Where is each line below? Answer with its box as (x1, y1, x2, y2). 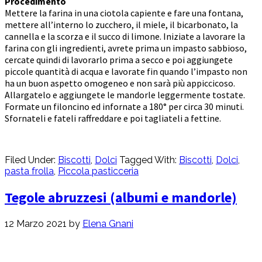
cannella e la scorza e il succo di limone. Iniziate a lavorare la (5, 30, 245, 43)
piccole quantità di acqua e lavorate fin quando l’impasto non (5, 65, 247, 78)
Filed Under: (5, 154, 58, 166)
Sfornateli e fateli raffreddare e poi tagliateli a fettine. (5, 112, 221, 125)
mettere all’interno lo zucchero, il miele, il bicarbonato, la (5, 19, 238, 31)
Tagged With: (119, 154, 179, 166)
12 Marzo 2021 (5, 218, 67, 230)
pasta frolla (5, 166, 54, 177)
